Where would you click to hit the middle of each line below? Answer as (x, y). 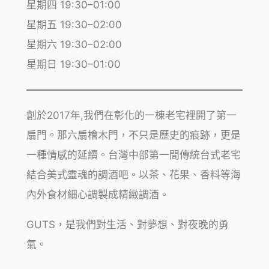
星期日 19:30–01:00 (73, 64)
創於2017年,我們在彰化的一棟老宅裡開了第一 (131, 116)
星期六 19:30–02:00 (74, 44)
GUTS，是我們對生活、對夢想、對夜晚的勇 (127, 224)
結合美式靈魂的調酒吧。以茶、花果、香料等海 (133, 175)
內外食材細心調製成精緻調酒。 (98, 195)
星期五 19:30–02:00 (74, 24)
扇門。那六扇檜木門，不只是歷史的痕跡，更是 (133, 135)
